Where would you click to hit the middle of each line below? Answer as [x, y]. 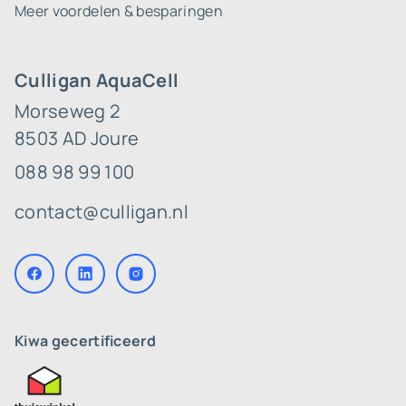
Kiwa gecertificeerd [86, 341]
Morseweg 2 [68, 111]
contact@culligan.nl [102, 212]
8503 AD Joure [77, 138]
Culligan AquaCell [97, 80]
